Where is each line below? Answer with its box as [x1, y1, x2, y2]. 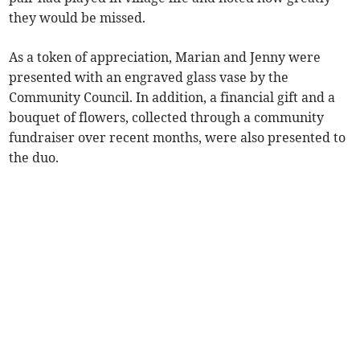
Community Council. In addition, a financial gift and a [9, 89, 336, 106]
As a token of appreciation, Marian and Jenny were [9, 49, 321, 66]
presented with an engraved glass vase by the [9, 69, 289, 86]
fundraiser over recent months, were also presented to [9, 129, 346, 146]
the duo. [9, 149, 59, 166]
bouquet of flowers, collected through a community [9, 109, 325, 126]
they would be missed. [9, 10, 146, 27]
